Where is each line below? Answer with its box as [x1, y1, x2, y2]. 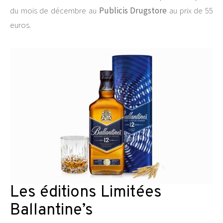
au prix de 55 [167, 5, 214, 16]
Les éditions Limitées [10, 183, 162, 203]
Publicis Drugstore [96, 5, 167, 16]
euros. [10, 19, 31, 30]
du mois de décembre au [10, 5, 97, 16]
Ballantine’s [10, 201, 93, 221]
